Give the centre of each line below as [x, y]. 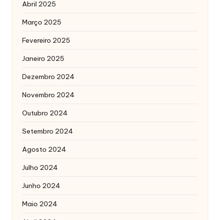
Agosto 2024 [44, 149]
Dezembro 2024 [48, 76]
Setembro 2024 [48, 131]
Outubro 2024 [45, 113]
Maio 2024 [40, 204]
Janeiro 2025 [43, 58]
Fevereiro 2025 [46, 40]
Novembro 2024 [48, 95]
